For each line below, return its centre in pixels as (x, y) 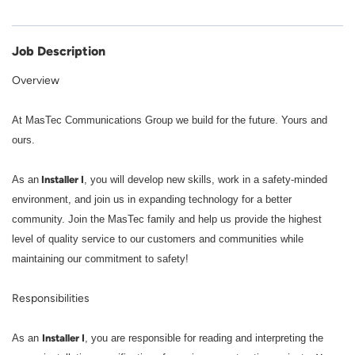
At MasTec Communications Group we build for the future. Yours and (170, 120)
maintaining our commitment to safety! (100, 259)
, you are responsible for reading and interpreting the (204, 338)
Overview (36, 80)
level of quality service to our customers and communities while (158, 239)
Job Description (59, 52)
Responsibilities (51, 298)
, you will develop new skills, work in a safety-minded (206, 180)
